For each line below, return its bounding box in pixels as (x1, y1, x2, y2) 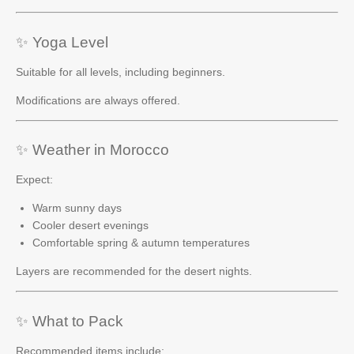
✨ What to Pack (16, 312, 123, 330)
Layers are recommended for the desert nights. (16, 265, 252, 277)
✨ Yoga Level (16, 33, 108, 51)
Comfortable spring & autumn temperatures (32, 236, 250, 249)
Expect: (16, 173, 53, 186)
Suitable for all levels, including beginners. (16, 65, 225, 78)
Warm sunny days (32, 201, 122, 214)
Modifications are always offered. (16, 93, 180, 107)
